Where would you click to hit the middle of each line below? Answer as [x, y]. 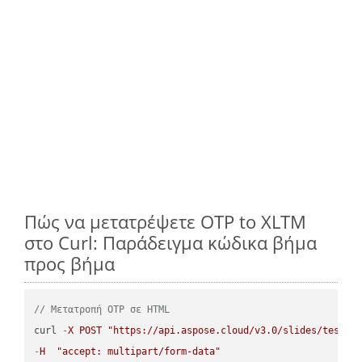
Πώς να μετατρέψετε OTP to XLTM [165, 221]
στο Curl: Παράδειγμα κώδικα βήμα [170, 242]
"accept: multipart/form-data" [139, 351]
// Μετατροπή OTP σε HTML [102, 309]
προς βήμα [69, 263]
